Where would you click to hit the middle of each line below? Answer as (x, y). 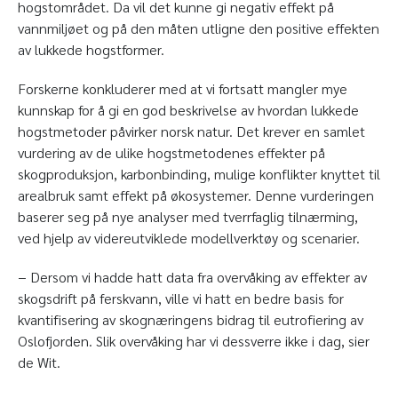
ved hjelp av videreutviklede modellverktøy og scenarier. (191, 237)
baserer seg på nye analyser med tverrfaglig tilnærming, (188, 216)
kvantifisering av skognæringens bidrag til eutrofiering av (191, 319)
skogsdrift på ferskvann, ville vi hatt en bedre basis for (181, 298)
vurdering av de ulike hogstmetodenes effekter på (171, 152)
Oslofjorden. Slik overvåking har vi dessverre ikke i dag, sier (194, 340)
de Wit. (39, 362)
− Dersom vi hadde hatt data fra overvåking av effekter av (192, 276)
